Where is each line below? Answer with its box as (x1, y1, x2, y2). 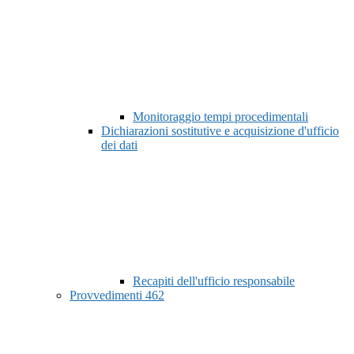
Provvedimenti (70, 288, 145, 303)
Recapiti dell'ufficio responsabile (133, 274, 295, 288)
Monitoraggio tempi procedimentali (133, 110, 308, 124)
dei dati (101, 138, 137, 153)
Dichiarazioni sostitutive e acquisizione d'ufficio (101, 124, 339, 138)
